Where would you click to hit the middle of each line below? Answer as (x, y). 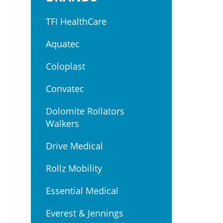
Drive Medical (74, 146)
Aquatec (63, 44)
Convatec (65, 89)
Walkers (62, 123)
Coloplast (65, 66)
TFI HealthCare (76, 21)
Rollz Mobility (74, 168)
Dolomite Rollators (85, 111)
